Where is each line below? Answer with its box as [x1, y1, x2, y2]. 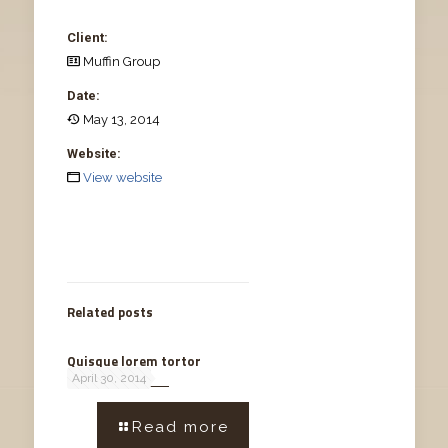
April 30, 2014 [71, 370, 146, 385]
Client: [66, 29, 108, 45]
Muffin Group [79, 53, 160, 69]
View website [82, 169, 162, 185]
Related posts [66, 301, 153, 322]
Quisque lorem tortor [66, 350, 201, 371]
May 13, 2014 [79, 111, 160, 127]
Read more [131, 417, 229, 436]
